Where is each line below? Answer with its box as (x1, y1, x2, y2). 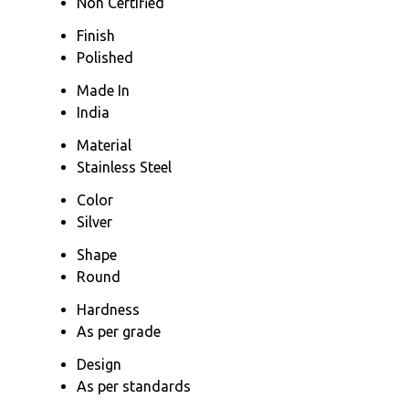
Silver (77, 213, 112, 230)
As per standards (77, 377, 191, 394)
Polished (77, 48, 133, 66)
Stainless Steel (77, 158, 172, 175)
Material (77, 136, 131, 153)
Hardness (77, 300, 140, 318)
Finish (77, 26, 115, 44)
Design (77, 355, 121, 372)
